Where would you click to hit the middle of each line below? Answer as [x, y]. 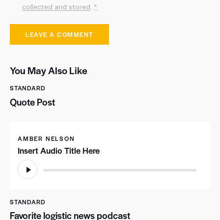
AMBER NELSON [46, 138]
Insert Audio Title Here [59, 151]
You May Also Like [49, 70]
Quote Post [32, 102]
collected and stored [56, 7]
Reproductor [41, 163]
